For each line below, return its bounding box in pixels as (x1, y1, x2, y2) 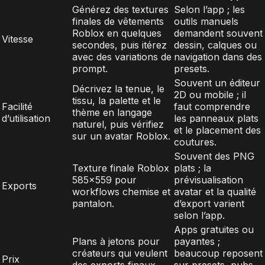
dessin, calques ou (174, 38, 257, 51)
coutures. (174, 135, 216, 148)
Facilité (2, 100, 33, 112)
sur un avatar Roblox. (72, 130, 170, 142)
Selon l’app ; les (174, 3, 245, 15)
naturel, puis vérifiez (72, 118, 164, 130)
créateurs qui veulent (72, 247, 167, 259)
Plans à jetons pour (72, 235, 160, 247)
